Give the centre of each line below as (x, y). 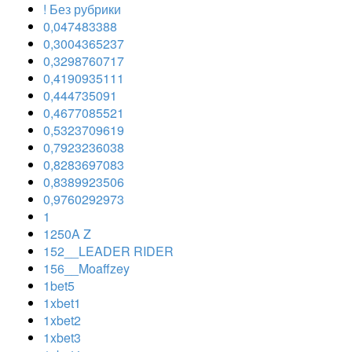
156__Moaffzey (86, 268)
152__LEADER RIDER (108, 251)
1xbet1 (62, 302)
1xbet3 (62, 337)
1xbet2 (62, 320)
